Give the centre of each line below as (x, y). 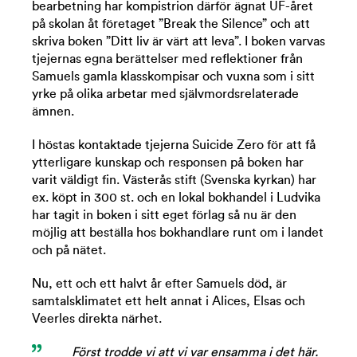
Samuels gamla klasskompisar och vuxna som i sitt (173, 76)
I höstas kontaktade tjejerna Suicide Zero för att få (174, 145)
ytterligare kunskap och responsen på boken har (168, 162)
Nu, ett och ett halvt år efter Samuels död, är (159, 283)
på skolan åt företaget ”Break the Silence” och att (171, 24)
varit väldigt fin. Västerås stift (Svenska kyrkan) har (174, 180)
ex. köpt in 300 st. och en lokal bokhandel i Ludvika (176, 197)
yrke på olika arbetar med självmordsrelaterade (165, 94)
